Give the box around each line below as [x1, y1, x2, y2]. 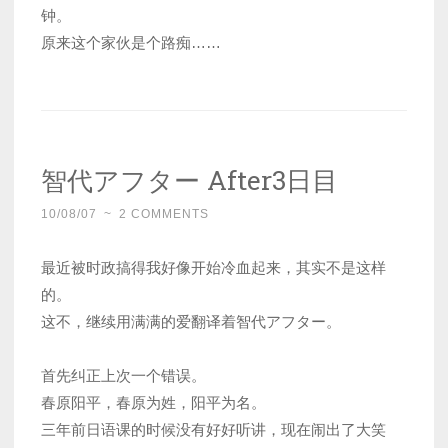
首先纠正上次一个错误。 [41, 366, 206, 384]
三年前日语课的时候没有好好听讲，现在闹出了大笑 [41, 420, 386, 438]
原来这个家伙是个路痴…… [41, 33, 221, 51]
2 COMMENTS [119, 206, 209, 221]
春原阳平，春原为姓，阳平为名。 [41, 393, 266, 411]
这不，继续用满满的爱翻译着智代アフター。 [41, 312, 341, 330]
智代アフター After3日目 [41, 161, 338, 197]
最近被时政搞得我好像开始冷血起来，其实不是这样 [41, 258, 386, 276]
